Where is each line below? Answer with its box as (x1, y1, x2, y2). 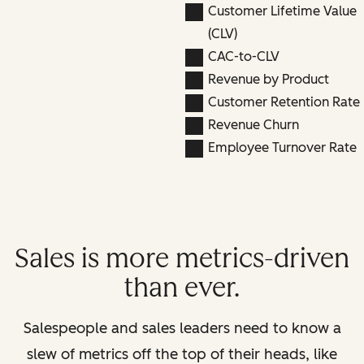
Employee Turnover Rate (207, 139, 357, 155)
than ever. (124, 271, 240, 303)
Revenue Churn (207, 116, 299, 132)
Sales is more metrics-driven (15, 242, 349, 274)
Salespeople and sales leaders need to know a (23, 318, 341, 337)
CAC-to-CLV (207, 48, 279, 64)
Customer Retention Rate (207, 93, 360, 110)
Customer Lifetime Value (207, 2, 357, 19)
